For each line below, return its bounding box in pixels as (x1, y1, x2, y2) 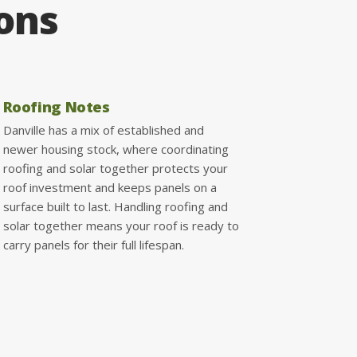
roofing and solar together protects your (2, 159, 228, 176)
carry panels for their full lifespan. (2, 236, 184, 253)
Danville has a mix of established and (2, 121, 204, 138)
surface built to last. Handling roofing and (2, 198, 228, 214)
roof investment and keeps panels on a (2, 178, 217, 195)
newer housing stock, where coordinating (2, 140, 229, 157)
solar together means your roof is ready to (2, 217, 239, 233)
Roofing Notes (2, 96, 110, 116)
